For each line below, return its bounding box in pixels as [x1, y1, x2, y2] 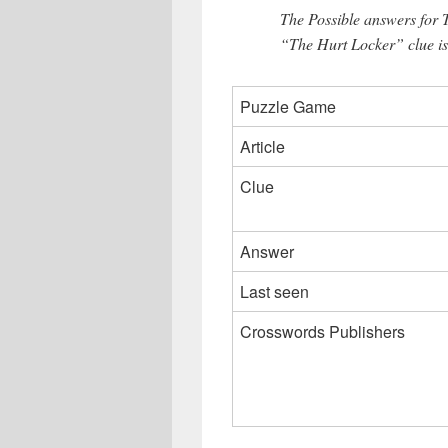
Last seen [240, 280, 309, 304]
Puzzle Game [240, 95, 336, 119]
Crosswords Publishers [240, 320, 405, 344]
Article [240, 135, 285, 159]
